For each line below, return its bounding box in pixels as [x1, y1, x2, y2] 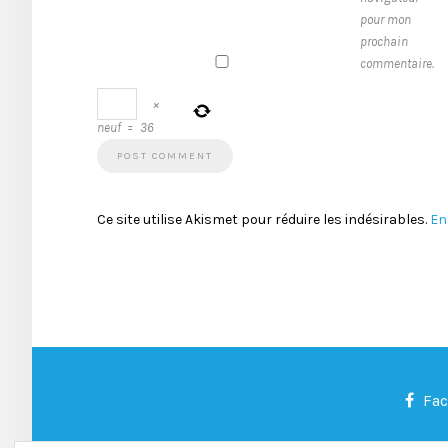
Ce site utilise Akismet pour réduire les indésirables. [97, 211, 430, 228]
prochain [360, 34, 408, 49]
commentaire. [360, 56, 434, 71]
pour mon [360, 12, 411, 27]
